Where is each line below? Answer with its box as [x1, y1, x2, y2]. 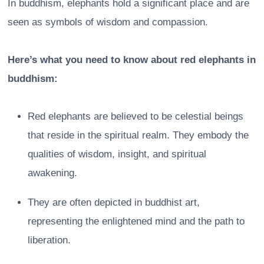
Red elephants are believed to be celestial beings [28, 110, 243, 122]
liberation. [28, 234, 71, 246]
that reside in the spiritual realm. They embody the [28, 129, 249, 141]
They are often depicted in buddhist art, [28, 196, 200, 208]
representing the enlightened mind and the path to [28, 215, 245, 227]
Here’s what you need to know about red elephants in [8, 54, 256, 65]
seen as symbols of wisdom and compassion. [8, 16, 208, 28]
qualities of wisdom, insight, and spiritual [28, 148, 206, 160]
